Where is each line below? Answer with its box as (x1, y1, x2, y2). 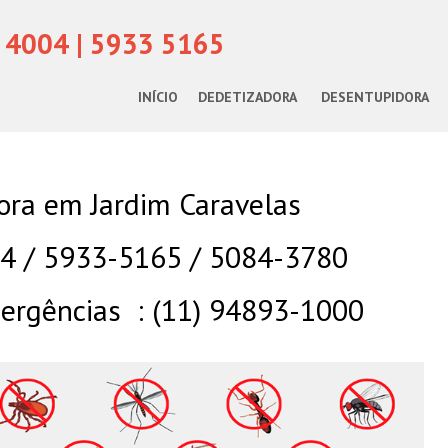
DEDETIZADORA (198, 88, 297, 106)
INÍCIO (138, 88, 178, 106)
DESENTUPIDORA (321, 88, 429, 106)
